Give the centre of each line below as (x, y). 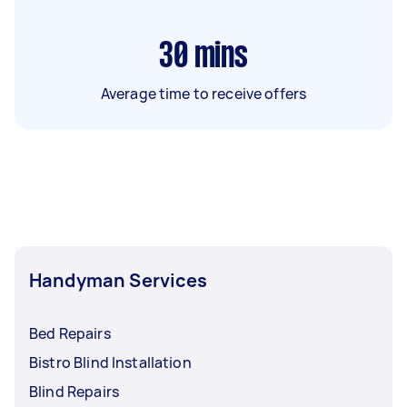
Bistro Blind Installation (110, 362)
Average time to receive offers (203, 93)
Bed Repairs (70, 333)
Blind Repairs (74, 391)
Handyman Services (119, 280)
